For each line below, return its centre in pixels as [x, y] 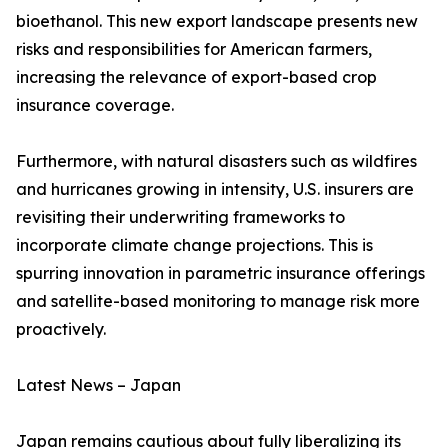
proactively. [61, 329]
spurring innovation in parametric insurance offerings [220, 273]
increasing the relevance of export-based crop [196, 77]
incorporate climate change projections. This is [194, 245]
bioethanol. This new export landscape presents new [217, 21]
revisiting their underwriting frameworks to [180, 217]
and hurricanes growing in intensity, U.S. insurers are [215, 189]
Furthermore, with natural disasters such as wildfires [216, 161]
